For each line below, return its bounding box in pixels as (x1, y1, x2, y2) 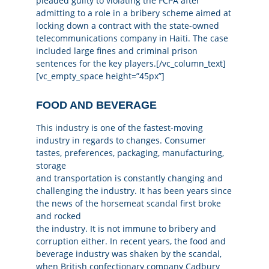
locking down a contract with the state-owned (36, 20, 219, 32)
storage (36, 160, 66, 172)
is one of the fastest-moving (89, 122, 203, 134)
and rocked (36, 210, 81, 222)
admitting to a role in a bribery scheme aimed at (36, 7, 231, 19)
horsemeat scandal (101, 198, 178, 210)
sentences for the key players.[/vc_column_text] (36, 58, 226, 70)
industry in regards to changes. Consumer (36, 134, 206, 147)
